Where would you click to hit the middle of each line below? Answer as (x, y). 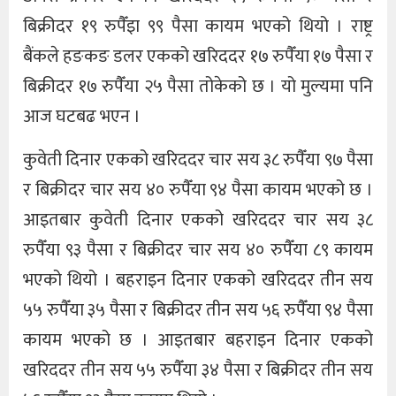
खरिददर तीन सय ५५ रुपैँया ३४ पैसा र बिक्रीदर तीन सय (198, 370)
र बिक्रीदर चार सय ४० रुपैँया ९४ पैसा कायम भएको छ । (198, 190)
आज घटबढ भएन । (82, 117)
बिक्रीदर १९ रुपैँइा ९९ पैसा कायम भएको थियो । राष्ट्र (198, 27)
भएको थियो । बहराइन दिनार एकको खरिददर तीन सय (198, 280)
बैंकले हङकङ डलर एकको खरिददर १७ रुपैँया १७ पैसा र (198, 57)
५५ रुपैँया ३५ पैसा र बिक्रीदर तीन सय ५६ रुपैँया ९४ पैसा (198, 310)
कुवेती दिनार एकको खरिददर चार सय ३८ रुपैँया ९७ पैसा (198, 160)
